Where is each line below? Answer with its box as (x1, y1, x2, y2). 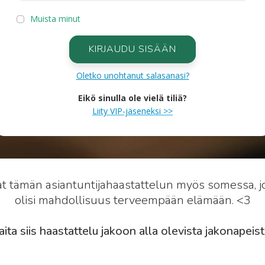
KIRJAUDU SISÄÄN (89, 43, 176, 56)
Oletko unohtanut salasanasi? (76, 70, 189, 81)
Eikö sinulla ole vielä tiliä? (78, 92, 187, 104)
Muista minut (30, 13, 80, 24)
